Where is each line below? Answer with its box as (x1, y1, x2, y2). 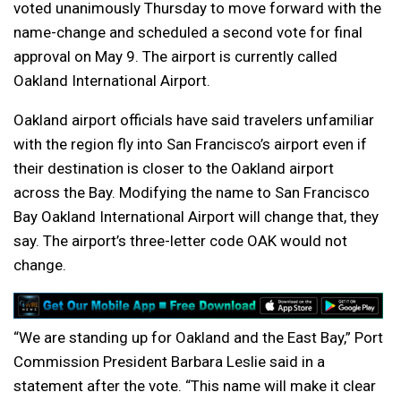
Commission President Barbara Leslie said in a (13, 353, 325, 371)
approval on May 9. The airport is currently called (13, 47, 337, 66)
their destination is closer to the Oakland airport (13, 159, 334, 178)
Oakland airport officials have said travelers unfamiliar (13, 111, 374, 130)
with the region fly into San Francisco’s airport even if (13, 135, 367, 154)
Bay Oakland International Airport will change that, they (13, 208, 379, 226)
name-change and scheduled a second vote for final (13, 23, 363, 42)
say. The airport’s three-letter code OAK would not (13, 232, 347, 251)
